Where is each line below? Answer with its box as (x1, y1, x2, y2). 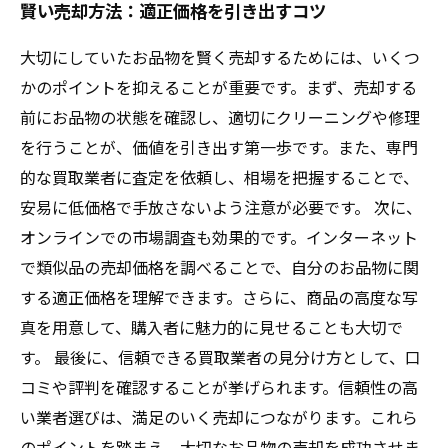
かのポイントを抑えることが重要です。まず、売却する (20, 75, 417, 99)
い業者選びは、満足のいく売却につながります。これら (20, 405, 418, 429)
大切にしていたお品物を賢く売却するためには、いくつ (20, 45, 420, 69)
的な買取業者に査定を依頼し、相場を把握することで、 (20, 165, 419, 189)
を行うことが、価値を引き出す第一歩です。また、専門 (20, 135, 418, 159)
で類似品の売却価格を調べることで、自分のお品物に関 (20, 255, 419, 279)
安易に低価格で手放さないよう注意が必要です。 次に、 (20, 195, 422, 219)
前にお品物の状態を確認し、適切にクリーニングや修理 (20, 105, 420, 129)
